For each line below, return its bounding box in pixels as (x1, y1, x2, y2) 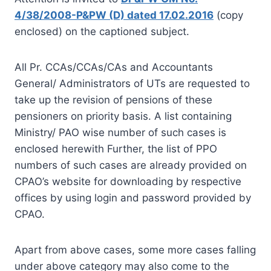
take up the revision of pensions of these (15, 93, 212, 106)
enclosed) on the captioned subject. (15, 25, 189, 38)
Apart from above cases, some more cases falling (15, 243, 256, 256)
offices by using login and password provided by (15, 191, 251, 204)
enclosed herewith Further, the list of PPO (15, 142, 217, 155)
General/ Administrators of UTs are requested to (15, 77, 250, 90)
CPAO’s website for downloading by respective (15, 175, 241, 188)
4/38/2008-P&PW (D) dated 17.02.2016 (15, 8, 214, 21)
